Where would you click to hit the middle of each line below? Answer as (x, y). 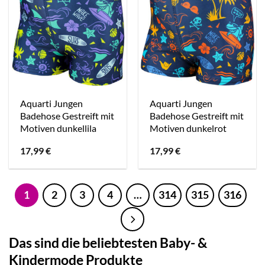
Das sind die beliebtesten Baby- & (108, 242)
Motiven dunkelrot (188, 128)
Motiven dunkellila (59, 128)
